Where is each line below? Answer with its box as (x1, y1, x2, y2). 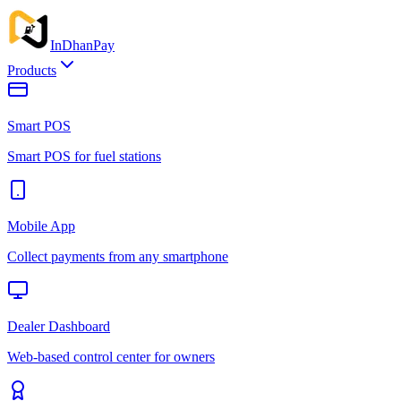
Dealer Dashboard (7, 319, 110, 334)
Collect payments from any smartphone (7, 249, 228, 264)
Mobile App (7, 218, 75, 234)
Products (7, 63, 56, 78)
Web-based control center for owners (7, 349, 215, 364)
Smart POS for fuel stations (7, 149, 161, 164)
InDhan (50, 38, 93, 53)
